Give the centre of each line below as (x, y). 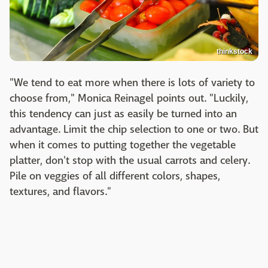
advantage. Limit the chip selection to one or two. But (134, 130)
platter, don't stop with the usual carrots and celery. (130, 161)
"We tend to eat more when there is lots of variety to (132, 83)
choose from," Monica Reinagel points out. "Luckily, (129, 99)
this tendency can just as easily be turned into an (123, 114)
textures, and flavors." (60, 192)
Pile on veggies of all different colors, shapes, (115, 176)
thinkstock (234, 52)
